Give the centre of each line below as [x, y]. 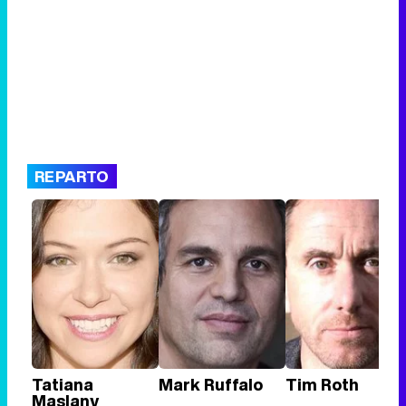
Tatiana [63, 384]
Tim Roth [322, 384]
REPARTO [72, 177]
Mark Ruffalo [211, 384]
